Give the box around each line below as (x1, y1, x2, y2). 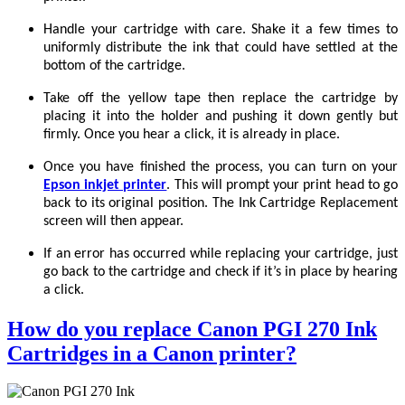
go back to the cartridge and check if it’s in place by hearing (43, 264, 398, 279)
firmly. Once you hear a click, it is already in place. (43, 127, 340, 142)
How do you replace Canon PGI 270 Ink (7, 316, 377, 341)
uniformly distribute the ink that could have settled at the (43, 40, 398, 55)
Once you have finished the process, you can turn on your (43, 159, 398, 174)
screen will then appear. (43, 213, 184, 229)
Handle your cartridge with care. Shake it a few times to (43, 22, 398, 37)
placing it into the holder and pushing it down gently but (43, 108, 398, 124)
